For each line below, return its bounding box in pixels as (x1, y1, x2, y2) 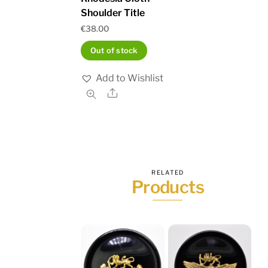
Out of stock (90, 45, 138, 55)
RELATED (151, 169, 184, 176)
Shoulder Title (81, 7, 145, 19)
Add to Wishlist (96, 72, 164, 84)
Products (131, 176, 205, 198)
